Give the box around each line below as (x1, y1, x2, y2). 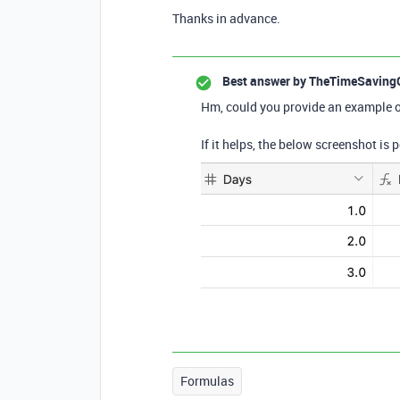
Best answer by (222, 72, 306, 89)
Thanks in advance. (172, 10, 280, 27)
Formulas (180, 372, 234, 389)
